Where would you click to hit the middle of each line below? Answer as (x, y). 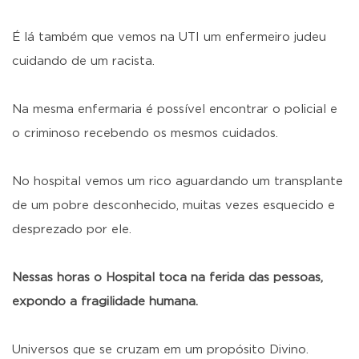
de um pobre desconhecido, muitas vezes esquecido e (173, 206)
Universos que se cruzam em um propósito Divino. (160, 350)
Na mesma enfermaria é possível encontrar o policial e (175, 109)
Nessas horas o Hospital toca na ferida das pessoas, (167, 278)
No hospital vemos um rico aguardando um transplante (177, 182)
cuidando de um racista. (83, 61)
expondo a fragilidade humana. (105, 302)
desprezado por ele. (72, 230)
